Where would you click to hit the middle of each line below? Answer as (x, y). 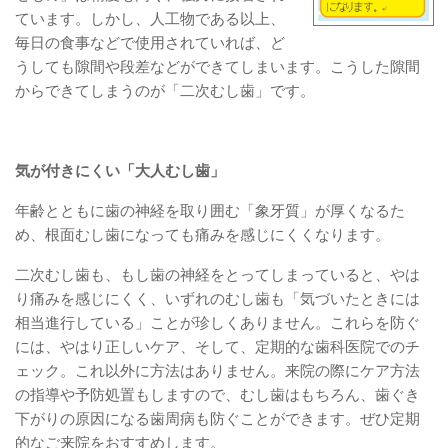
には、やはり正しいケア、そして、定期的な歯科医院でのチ (217, 347)
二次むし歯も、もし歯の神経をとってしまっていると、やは (217, 275)
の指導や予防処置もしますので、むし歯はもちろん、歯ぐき (217, 395)
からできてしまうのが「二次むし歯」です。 (165, 91)
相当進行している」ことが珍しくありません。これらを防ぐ (217, 323)
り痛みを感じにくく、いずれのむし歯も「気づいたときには (217, 299)
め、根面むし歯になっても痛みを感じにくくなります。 (202, 235)
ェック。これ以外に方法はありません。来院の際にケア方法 (217, 371)
